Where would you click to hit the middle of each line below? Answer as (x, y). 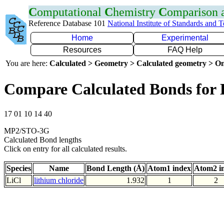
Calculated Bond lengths (43, 139)
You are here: (27, 63)
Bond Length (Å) (115, 168)
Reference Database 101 (68, 23)
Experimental (185, 38)
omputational (71, 12)
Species (19, 168)
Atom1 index (169, 168)
